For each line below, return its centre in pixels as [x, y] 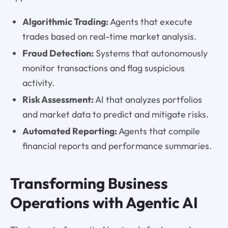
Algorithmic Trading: [65, 22]
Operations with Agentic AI [104, 202]
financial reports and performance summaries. [117, 146]
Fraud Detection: [58, 53]
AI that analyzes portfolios [148, 99]
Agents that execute [150, 22]
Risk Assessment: [58, 99]
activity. [38, 82]
